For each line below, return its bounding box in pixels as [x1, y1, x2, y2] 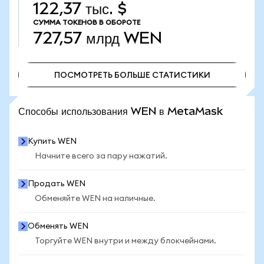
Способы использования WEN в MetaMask [18, 105, 223, 117]
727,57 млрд [33, 29, 120, 47]
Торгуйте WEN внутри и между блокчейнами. [35, 237, 216, 245]
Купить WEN [28, 137, 77, 146]
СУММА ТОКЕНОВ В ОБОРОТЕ [33, 19, 140, 26]
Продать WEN [28, 180, 85, 188]
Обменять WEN [28, 222, 88, 230]
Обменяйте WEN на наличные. [35, 194, 156, 203]
